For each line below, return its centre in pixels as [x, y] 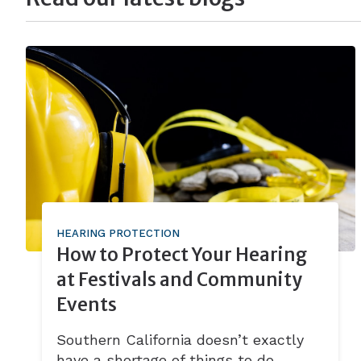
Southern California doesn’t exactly [180, 340]
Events [87, 305]
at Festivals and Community [180, 280]
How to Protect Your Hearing [182, 255]
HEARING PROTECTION [118, 234]
